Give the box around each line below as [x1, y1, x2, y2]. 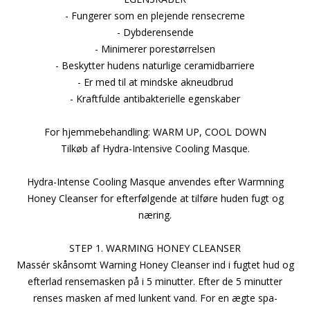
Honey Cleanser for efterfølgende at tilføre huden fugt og [26, 191, 284, 205]
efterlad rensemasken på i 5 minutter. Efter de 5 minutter [28, 274, 282, 288]
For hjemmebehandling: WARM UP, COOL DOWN [44, 125, 266, 138]
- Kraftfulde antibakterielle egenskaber [70, 91, 240, 105]
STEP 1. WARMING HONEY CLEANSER [69, 241, 241, 255]
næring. [138, 208, 172, 221]
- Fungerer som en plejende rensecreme [65, 8, 245, 22]
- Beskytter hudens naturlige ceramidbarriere [55, 58, 255, 72]
